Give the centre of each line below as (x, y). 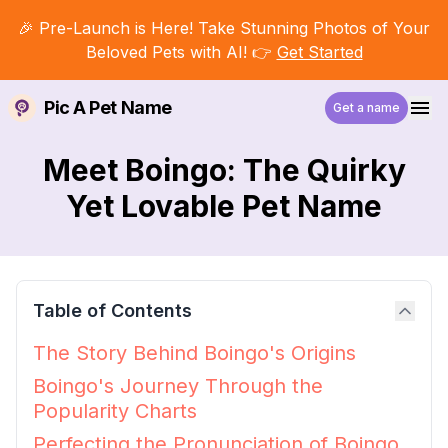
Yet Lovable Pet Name (224, 206)
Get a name (366, 107)
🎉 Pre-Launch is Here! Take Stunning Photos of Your (224, 28)
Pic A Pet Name (108, 107)
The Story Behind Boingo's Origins (194, 353)
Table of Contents (112, 310)
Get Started (319, 52)
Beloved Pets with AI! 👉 (178, 52)
